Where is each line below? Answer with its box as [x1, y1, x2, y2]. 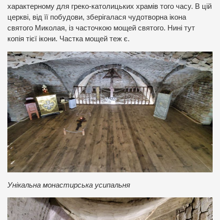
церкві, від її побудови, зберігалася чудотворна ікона [7, 13, 186, 22]
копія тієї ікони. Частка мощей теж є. [7, 35, 130, 43]
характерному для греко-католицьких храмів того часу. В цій [7, 2, 212, 11]
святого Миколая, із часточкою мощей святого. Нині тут [7, 24, 195, 32]
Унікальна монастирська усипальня [7, 181, 130, 189]
